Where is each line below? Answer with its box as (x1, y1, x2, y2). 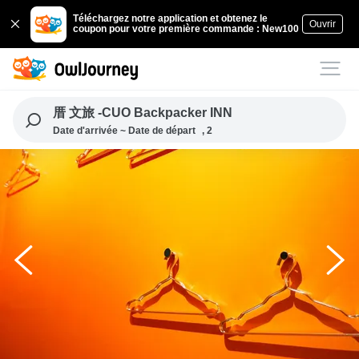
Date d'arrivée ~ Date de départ (52, 125, 196, 136)
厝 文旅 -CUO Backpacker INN (97, 106, 232, 119)
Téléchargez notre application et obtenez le (73, 13, 268, 24)
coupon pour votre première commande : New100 (73, 23, 300, 34)
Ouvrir (309, 18, 336, 30)
